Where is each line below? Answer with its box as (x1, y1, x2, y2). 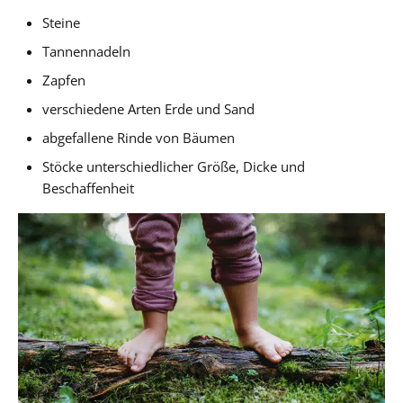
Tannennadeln (42, 41, 131, 60)
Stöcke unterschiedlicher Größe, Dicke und (42, 157, 306, 175)
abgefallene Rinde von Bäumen (42, 128, 236, 147)
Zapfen (42, 70, 86, 89)
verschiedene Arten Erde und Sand (42, 99, 255, 118)
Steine (42, 13, 81, 31)
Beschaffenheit (42, 178, 135, 197)
